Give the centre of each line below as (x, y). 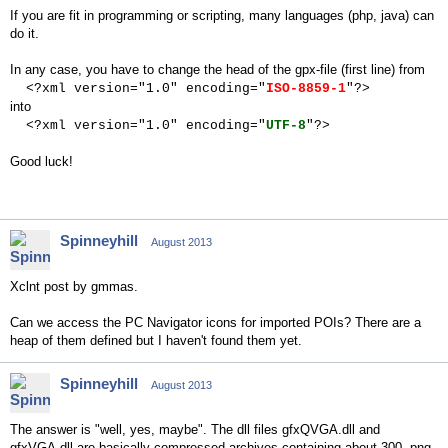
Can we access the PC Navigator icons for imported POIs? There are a (215, 322)
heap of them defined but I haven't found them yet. (156, 340)
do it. (24, 33)
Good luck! (41, 161)
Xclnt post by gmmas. (74, 286)
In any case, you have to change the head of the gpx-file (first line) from (217, 69)
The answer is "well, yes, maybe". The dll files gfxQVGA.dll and (195, 429)
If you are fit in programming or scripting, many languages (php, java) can (222, 15)
